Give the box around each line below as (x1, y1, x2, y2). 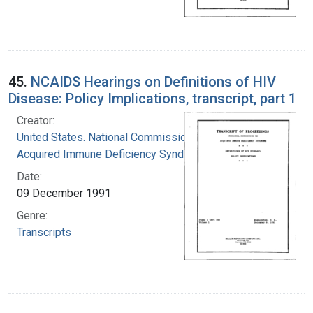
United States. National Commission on (17, 130, 207, 144)
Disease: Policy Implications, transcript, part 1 (8, 89, 296, 107)
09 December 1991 (17, 186, 111, 200)
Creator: (17, 113, 54, 127)
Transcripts (17, 225, 71, 239)
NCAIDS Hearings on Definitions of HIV (31, 73, 276, 90)
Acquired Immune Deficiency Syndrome (17, 147, 209, 161)
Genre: (17, 208, 48, 222)
